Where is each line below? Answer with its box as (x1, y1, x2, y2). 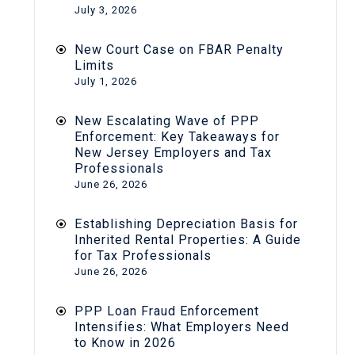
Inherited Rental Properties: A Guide (74, 231, 301, 247)
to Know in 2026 (74, 334, 176, 350)
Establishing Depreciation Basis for (74, 216, 298, 231)
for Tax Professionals (74, 247, 212, 263)
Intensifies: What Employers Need (74, 319, 289, 334)
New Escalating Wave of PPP (74, 113, 259, 128)
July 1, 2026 (74, 74, 137, 87)
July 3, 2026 (74, 3, 137, 16)
